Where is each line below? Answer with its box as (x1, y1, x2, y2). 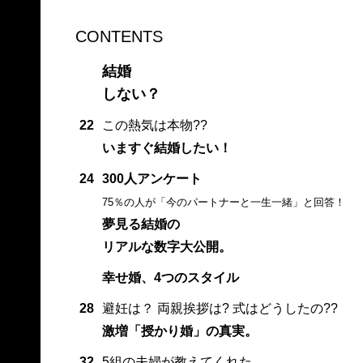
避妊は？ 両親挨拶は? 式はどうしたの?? (101, 301, 338, 316)
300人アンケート (101, 172, 202, 186)
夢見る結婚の (101, 217, 180, 232)
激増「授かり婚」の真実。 (101, 324, 258, 339)
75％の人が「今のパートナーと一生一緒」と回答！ (101, 196, 345, 209)
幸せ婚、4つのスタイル (101, 271, 239, 285)
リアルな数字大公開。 (101, 240, 232, 254)
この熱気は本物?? (101, 118, 207, 133)
